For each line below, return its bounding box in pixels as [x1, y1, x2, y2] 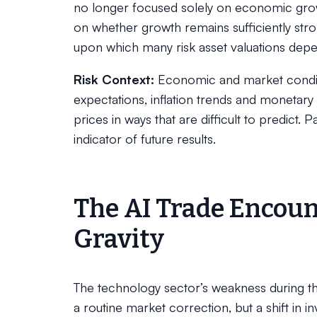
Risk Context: [74, 71, 154, 87]
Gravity [74, 224, 164, 255]
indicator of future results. [74, 131, 216, 146]
